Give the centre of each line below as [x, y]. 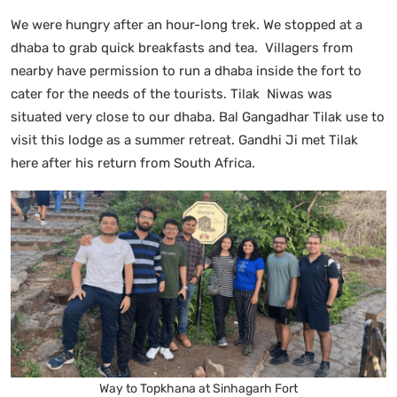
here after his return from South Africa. [135, 163]
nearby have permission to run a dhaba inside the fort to [186, 70]
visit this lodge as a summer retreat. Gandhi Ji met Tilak [184, 140]
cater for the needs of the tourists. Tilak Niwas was [171, 93]
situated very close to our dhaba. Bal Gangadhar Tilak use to [198, 117]
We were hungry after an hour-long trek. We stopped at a [187, 24]
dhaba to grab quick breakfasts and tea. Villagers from [182, 47]
